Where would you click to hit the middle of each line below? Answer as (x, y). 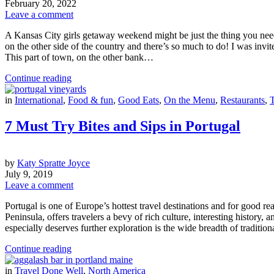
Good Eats (139, 100)
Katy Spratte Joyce (54, 163)
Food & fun (91, 100)
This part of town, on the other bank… (79, 57)
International (39, 100)
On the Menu (190, 100)
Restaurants (243, 100)
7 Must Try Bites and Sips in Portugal (123, 126)
